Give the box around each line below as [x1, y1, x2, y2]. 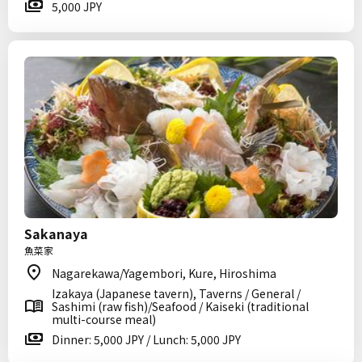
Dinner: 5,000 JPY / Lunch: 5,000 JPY [52, 331, 241, 347]
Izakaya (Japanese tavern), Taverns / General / [52, 285, 301, 301]
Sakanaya [24, 224, 88, 243]
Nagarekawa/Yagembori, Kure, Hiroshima [52, 265, 276, 281]
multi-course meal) [52, 311, 156, 327]
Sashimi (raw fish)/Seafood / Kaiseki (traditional [52, 298, 309, 314]
